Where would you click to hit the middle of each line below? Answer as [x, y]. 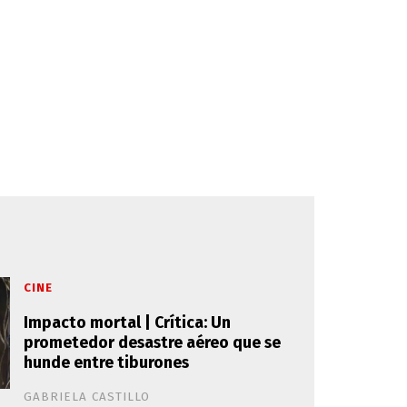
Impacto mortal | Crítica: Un [127, 323]
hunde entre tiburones [106, 362]
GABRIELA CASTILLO [87, 397]
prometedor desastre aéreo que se [152, 342]
